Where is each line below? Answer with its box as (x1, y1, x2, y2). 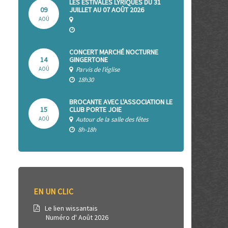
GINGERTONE (69, 55, 108, 64)
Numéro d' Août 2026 (34, 213, 108, 222)
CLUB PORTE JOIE (69, 105, 122, 114)
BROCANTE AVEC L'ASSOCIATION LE (69, 97, 173, 106)
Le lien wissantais (43, 204, 98, 213)
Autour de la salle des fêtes (74, 115, 148, 124)
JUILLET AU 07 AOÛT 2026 (69, 5, 144, 14)
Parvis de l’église (74, 65, 120, 74)
